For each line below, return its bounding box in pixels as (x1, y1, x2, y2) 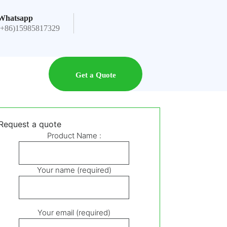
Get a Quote (75, 71, 116, 80)
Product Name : (47, 131, 101, 141)
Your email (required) (37, 208, 110, 218)
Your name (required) (36, 165, 111, 175)
